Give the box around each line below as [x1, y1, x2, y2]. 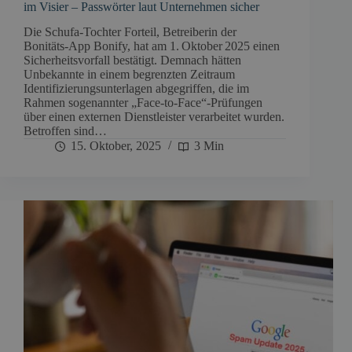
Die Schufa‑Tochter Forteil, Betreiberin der [24, 25, 236, 39]
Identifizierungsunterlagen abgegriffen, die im [24, 82, 249, 96]
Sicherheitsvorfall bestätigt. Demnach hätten [24, 53, 241, 68]
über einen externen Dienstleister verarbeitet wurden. [24, 110, 284, 124]
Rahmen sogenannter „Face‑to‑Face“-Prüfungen [24, 96, 262, 110]
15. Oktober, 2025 [71, 139, 161, 153]
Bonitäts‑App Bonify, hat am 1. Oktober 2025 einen [24, 39, 280, 53]
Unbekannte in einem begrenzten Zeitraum [24, 68, 235, 82]
